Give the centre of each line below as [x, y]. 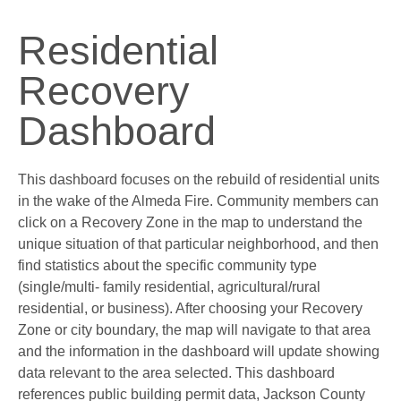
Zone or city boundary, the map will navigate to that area [194, 329]
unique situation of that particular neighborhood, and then [198, 243]
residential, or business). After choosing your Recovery [190, 308]
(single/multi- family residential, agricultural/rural [169, 286]
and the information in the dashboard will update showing [199, 351]
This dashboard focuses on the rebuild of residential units [199, 179]
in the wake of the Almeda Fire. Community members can [198, 200]
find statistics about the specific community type [167, 265]
